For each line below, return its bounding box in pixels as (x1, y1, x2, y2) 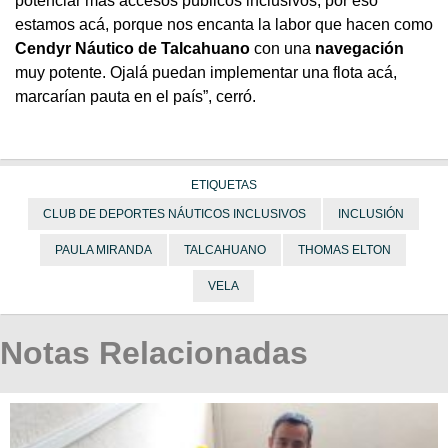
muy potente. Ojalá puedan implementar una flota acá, (15, 63, 397, 81)
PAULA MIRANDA (55, 242, 152, 257)
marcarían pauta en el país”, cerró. (15, 87, 256, 105)
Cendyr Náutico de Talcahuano (15, 39, 250, 57)
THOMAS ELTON (298, 242, 391, 257)
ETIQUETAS (191, 177, 257, 192)
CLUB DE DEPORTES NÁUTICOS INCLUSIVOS (42, 206, 306, 221)
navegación (315, 39, 404, 57)
